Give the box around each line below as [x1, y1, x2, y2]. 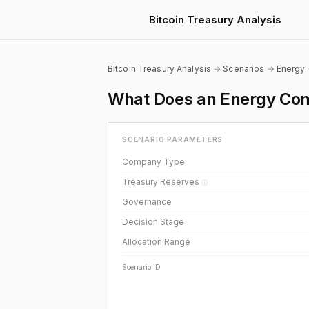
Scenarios [223, 63, 265, 74]
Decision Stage [122, 217, 184, 227]
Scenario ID [122, 263, 161, 271]
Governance [122, 197, 172, 207]
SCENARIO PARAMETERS [122, 135, 223, 143]
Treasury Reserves [122, 177, 201, 187]
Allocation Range [122, 237, 190, 247]
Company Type [122, 157, 185, 167]
